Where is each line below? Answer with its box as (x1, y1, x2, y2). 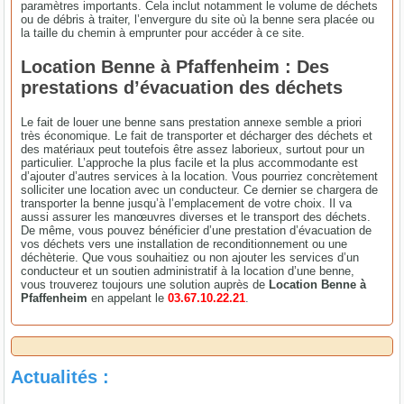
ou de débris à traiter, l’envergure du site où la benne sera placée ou (21, 12, 375, 26)
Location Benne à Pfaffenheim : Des (21, 56, 330, 77)
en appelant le (91, 290, 169, 305)
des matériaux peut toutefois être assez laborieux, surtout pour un (21, 142, 365, 156)
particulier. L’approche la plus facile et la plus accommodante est (21, 155, 359, 170)
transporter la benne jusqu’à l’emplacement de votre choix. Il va (21, 196, 353, 210)
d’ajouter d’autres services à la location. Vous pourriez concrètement (21, 169, 379, 183)
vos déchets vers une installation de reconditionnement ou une (21, 236, 348, 251)
